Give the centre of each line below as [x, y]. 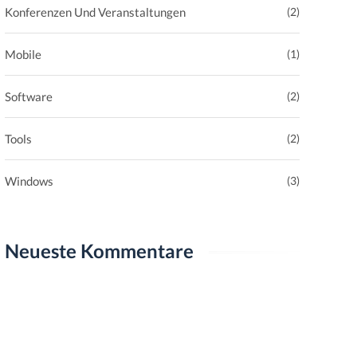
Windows [29, 181]
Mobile [23, 54]
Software [29, 96]
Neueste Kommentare [99, 251]
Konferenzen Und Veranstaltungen [95, 12]
